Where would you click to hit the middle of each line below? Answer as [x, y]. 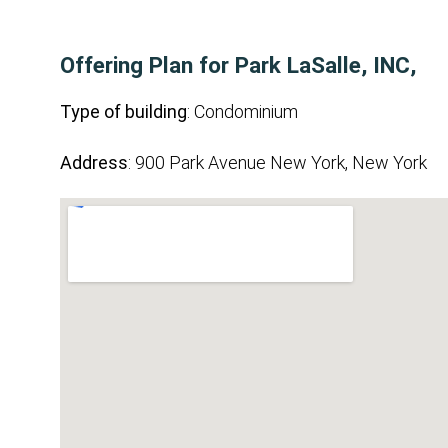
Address [94, 162]
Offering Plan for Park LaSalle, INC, [238, 65]
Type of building [123, 111]
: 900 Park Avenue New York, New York [277, 162]
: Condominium [242, 111]
